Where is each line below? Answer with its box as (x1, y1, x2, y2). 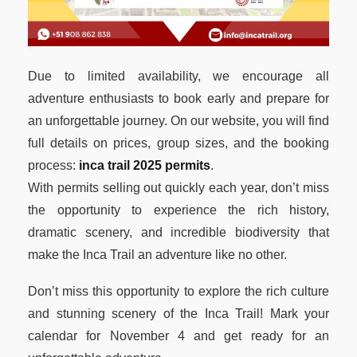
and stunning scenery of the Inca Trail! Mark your (28, 307, 329, 320)
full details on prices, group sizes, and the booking (28, 136, 329, 150)
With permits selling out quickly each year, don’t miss (28, 181, 329, 194)
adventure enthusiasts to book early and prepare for (28, 92, 329, 105)
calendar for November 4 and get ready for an (28, 329, 329, 343)
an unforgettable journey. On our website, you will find (28, 114, 329, 127)
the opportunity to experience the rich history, (28, 203, 329, 217)
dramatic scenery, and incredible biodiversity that (28, 226, 329, 239)
